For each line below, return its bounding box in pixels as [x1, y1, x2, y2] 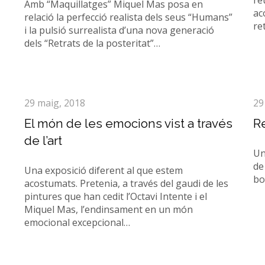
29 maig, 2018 [24, 96, 85, 109]
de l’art [24, 133, 62, 148]
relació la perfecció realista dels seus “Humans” [24, 11, 232, 24]
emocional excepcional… [24, 216, 130, 229]
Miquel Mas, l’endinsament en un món [24, 203, 193, 216]
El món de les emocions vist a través [24, 116, 232, 131]
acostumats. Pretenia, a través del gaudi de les [24, 177, 228, 190]
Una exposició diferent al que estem [24, 164, 183, 177]
